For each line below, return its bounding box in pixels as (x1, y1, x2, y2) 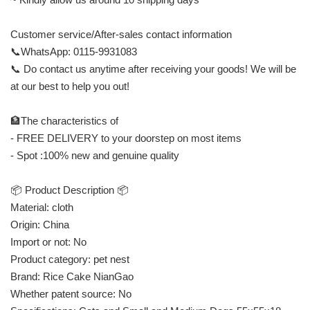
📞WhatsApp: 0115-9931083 (10, 45, 137, 57)
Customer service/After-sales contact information (10, 28, 232, 40)
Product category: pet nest (10, 253, 129, 265)
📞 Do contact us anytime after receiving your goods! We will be (10, 62, 296, 75)
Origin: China (10, 218, 69, 230)
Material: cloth (10, 201, 73, 213)
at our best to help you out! (10, 80, 129, 92)
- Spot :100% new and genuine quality (10, 149, 179, 161)
